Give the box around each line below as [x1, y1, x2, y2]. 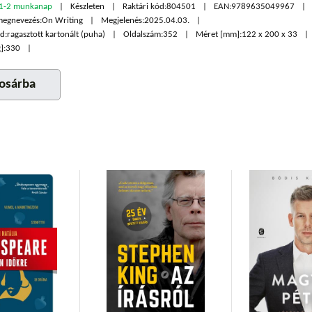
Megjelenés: [101, 16, 145, 25]
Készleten [70, 2, 105, 11]
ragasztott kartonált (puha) [7, 30, 106, 39]
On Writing [42, 16, 84, 25]
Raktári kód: [123, 2, 167, 11]
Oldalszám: [123, 30, 164, 39]
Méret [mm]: [196, 30, 242, 39]
